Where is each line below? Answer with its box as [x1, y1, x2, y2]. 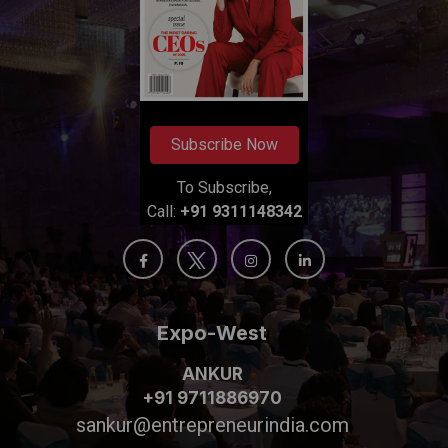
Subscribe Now [170, 135, 278, 155]
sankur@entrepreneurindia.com [75, 413, 349, 438]
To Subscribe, [176, 178, 272, 198]
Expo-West [157, 321, 267, 346]
